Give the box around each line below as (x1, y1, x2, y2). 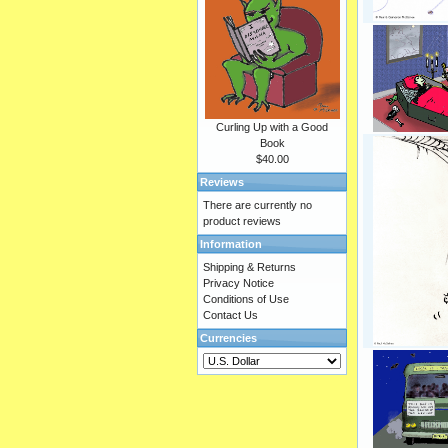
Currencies (200, 332, 257, 344)
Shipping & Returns (203, 261, 296, 273)
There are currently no (203, 199, 312, 211)
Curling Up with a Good (216, 121, 328, 133)
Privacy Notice (203, 277, 274, 289)
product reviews (203, 215, 281, 227)
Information (200, 238, 262, 250)
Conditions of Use (203, 293, 289, 305)
